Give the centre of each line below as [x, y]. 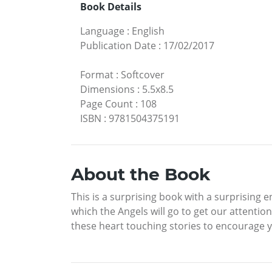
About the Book [141, 174]
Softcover [143, 74]
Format [97, 74]
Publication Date [118, 45]
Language [102, 31]
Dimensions [107, 89]
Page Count [107, 104]
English [148, 31]
